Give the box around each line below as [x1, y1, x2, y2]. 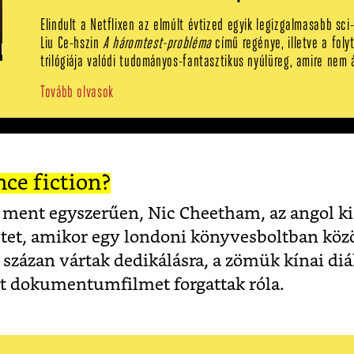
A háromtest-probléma [103, 35, 212, 52]
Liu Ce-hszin [40, 35, 104, 52]
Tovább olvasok [40, 84, 114, 101]
